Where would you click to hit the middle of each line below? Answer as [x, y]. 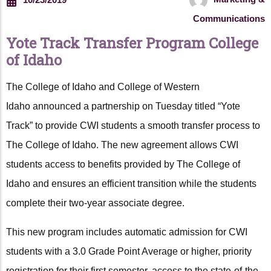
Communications [229, 19]
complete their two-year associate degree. [95, 203]
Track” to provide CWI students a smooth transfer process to [133, 126]
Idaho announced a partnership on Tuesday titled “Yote [123, 106]
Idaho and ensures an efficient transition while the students [131, 184]
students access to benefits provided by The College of [123, 165]
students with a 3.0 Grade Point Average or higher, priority [129, 252]
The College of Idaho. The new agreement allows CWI [122, 145]
